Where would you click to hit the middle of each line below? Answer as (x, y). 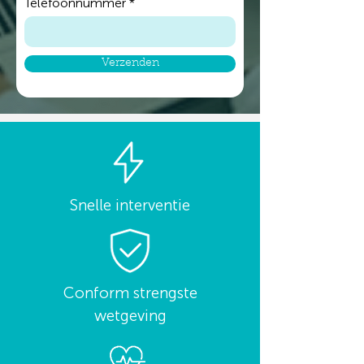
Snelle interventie (130, 205)
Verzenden (130, 63)
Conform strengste (130, 293)
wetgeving (130, 316)
